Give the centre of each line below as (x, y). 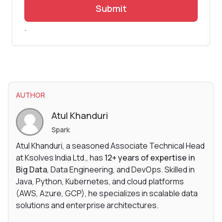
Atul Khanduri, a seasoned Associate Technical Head (110, 145)
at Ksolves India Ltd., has (60, 157)
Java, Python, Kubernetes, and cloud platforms (100, 181)
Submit (111, 8)
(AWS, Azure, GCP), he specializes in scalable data (107, 193)
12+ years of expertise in (150, 157)
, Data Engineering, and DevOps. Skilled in (121, 169)
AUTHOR (30, 95)
